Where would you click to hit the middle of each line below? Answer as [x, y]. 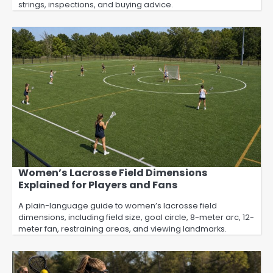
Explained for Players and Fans [98, 185]
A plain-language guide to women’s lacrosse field [118, 205]
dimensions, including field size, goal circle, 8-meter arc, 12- [136, 217]
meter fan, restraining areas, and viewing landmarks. [122, 229]
